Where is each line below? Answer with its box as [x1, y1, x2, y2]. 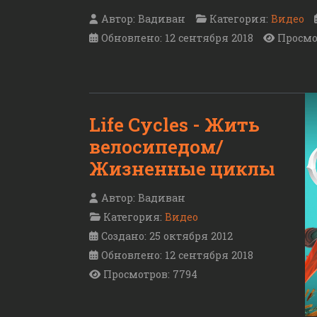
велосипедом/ [89, 134, 223, 159]
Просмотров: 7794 [103, 267, 197, 281]
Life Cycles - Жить [89, 113, 260, 137]
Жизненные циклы [89, 156, 275, 181]
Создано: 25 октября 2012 [101, 229, 233, 243]
